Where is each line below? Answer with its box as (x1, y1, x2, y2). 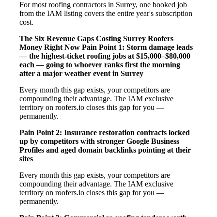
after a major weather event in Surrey (19, 69, 143, 77)
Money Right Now (19, 43, 80, 51)
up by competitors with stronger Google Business (19, 137, 179, 145)
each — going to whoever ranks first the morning (19, 60, 180, 69)
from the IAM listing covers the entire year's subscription (19, 9, 192, 17)
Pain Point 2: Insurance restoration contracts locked (19, 128, 190, 137)
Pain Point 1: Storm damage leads (82, 43, 193, 51)
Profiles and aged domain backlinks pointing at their (19, 145, 191, 154)
